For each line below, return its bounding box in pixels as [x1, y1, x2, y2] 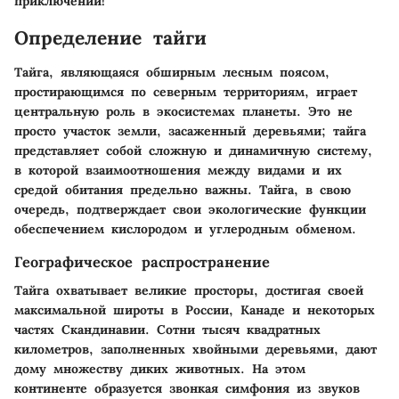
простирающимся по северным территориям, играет [14, 83, 357, 100]
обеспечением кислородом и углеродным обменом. [14, 220, 356, 237]
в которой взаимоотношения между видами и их [14, 161, 342, 178]
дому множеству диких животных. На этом [14, 360, 305, 377]
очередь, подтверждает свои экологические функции [14, 200, 366, 217]
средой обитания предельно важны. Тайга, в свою [14, 181, 351, 198]
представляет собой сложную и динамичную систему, [14, 142, 372, 159]
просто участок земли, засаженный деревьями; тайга [14, 122, 366, 139]
